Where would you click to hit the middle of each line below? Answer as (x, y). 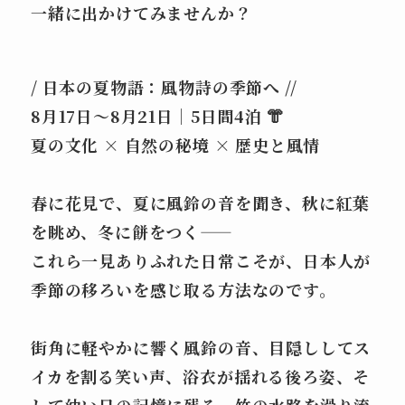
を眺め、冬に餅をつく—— (132, 232)
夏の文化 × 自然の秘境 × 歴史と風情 (176, 145)
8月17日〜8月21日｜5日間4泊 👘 (157, 116)
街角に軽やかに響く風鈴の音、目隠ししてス (201, 348)
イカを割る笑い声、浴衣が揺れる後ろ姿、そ (201, 377)
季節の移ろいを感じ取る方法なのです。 (184, 290)
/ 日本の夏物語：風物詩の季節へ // (164, 87)
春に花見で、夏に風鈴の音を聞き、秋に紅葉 (201, 203)
